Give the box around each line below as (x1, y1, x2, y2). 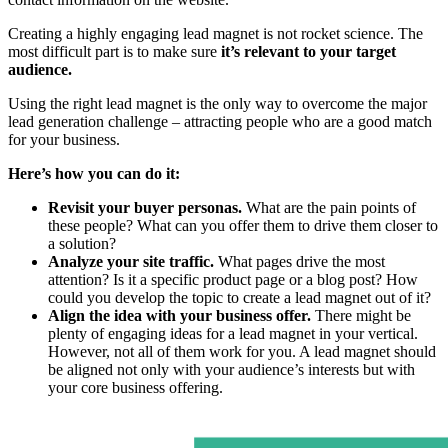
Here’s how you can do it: (8, 164, 180, 182)
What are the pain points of (242, 198, 416, 216)
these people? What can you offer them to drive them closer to (48, 216, 438, 234)
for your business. (8, 130, 120, 148)
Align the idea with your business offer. (48, 306, 311, 324)
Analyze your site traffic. (48, 252, 214, 270)
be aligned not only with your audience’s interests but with (48, 360, 415, 378)
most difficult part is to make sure (8, 42, 221, 60)
